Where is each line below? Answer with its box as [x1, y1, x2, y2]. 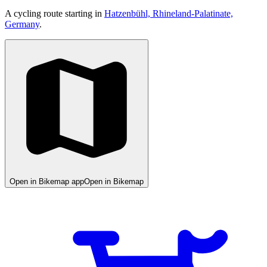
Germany [5, 18, 39, 29]
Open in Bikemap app [10, 176, 84, 186]
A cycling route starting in [5, 8, 104, 18]
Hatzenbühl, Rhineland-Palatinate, [104, 8, 233, 18]
